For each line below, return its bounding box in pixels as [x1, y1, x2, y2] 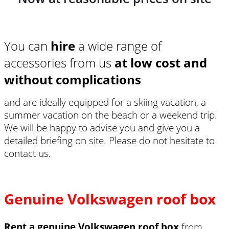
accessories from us [4, 54, 114, 71]
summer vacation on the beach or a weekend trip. [4, 108, 217, 121]
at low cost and [114, 54, 207, 71]
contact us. [4, 146, 51, 159]
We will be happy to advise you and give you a [4, 121, 200, 134]
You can [4, 37, 51, 54]
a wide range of [75, 37, 162, 54]
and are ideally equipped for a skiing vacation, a [4, 95, 206, 108]
